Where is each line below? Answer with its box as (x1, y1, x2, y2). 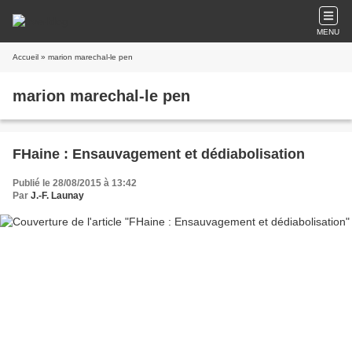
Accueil (13, 53, 38, 61)
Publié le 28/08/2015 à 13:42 (13, 178, 137, 189)
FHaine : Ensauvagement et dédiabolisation (13, 146, 305, 162)
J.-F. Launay (31, 190, 84, 201)
